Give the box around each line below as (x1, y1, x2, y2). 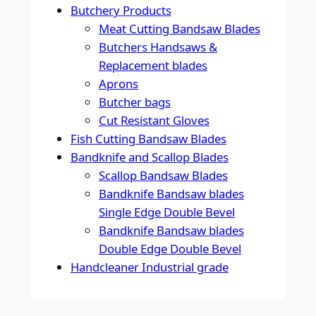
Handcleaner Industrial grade (70, 259, 229, 276)
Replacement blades (98, 57, 207, 74)
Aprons (98, 75, 138, 92)
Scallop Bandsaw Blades (98, 167, 228, 184)
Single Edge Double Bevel (98, 204, 235, 221)
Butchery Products (70, 2, 171, 19)
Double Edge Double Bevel (98, 241, 241, 257)
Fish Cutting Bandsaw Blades (70, 130, 226, 147)
